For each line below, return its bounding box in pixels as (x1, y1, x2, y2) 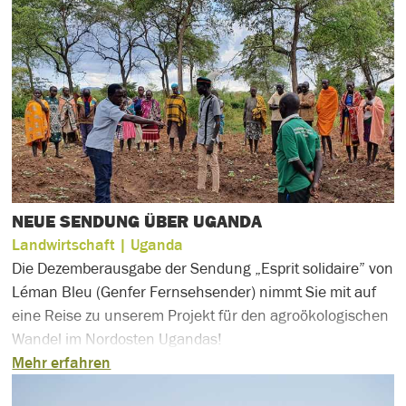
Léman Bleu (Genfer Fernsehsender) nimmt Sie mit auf (12, 283, 377, 301)
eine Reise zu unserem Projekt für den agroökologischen (12, 306, 390, 324)
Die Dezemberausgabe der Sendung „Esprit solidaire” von (12, 259, 394, 277)
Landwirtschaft (12, 236, 116, 254)
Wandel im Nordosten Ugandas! (12, 330, 223, 348)
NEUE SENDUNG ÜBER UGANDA (12, 211, 263, 232)
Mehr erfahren (12, 353, 111, 372)
